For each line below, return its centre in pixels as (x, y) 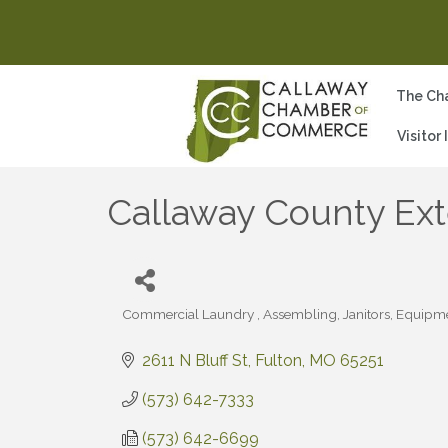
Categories (156, 326)
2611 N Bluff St (195, 360)
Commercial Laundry (189, 313)
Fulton (278, 360)
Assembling (300, 313)
